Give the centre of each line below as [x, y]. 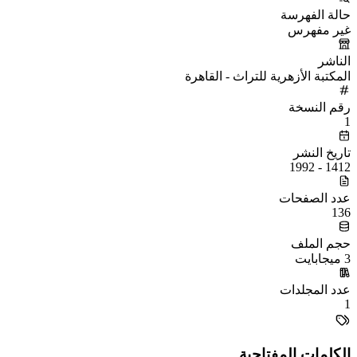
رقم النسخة [320, 107]
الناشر [334, 61]
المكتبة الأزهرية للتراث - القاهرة [268, 76]
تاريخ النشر [322, 152]
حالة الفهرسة [316, 14]
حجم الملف [321, 243]
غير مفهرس [319, 29]
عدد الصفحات [315, 198]
